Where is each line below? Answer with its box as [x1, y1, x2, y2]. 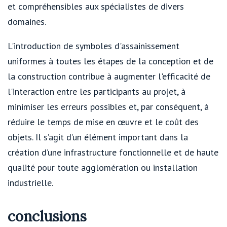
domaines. [8, 15, 46, 27]
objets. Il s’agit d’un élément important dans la [8, 131, 188, 143]
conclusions [8, 207, 87, 225]
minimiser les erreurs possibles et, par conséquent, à [8, 100, 209, 112]
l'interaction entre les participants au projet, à [8, 85, 185, 97]
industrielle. [8, 176, 53, 188]
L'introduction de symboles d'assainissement [8, 40, 179, 52]
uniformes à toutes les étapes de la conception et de [8, 55, 213, 67]
